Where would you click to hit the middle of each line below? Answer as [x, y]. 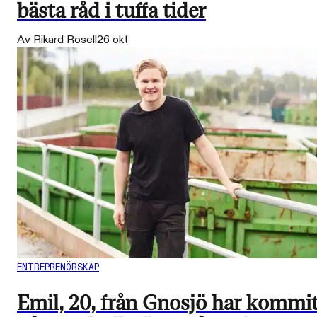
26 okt [113, 40]
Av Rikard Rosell [57, 40]
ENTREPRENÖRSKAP [58, 268]
